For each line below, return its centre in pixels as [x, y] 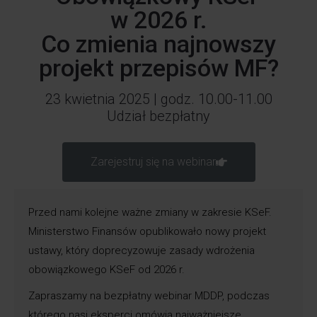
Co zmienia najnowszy [158, 44]
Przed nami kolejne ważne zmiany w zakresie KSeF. [150, 212]
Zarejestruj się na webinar [153, 161]
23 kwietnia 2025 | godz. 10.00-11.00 [158, 99]
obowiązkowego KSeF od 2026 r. [106, 269]
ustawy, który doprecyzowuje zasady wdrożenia [142, 250]
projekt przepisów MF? [158, 68]
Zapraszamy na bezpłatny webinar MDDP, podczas [149, 295]
